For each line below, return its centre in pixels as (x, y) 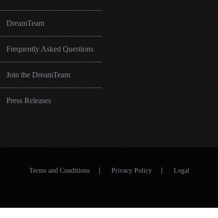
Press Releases (29, 100)
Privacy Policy (131, 170)
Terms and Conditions (59, 170)
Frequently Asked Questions (50, 49)
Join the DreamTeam (38, 75)
